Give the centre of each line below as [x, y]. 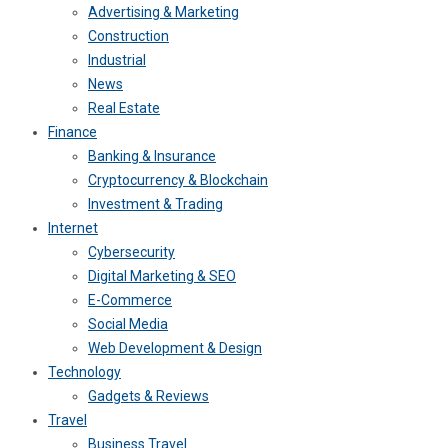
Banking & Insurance [152, 156]
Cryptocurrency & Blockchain [178, 180]
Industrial [117, 60]
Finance [72, 132]
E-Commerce [130, 300]
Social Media [128, 324]
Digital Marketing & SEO [162, 276]
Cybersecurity [131, 252]
